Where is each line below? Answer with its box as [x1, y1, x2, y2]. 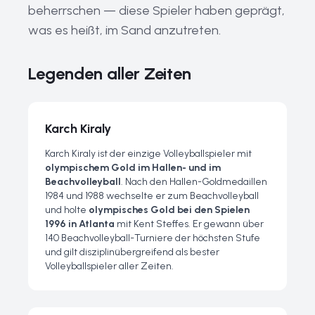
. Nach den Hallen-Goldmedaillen [121, 176, 267, 188]
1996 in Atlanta [45, 218, 115, 230]
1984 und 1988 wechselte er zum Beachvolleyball [45, 190, 259, 202]
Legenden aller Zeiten [28, 63, 191, 84]
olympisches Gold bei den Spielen [89, 204, 250, 216]
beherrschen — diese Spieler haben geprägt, [28, 3, 285, 18]
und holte [45, 204, 89, 216]
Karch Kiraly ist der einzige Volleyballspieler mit [45, 148, 252, 160]
